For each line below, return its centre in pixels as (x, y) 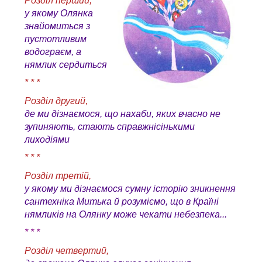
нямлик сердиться (66, 65)
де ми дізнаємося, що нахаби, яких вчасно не (123, 114)
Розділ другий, (56, 101)
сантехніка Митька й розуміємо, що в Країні (122, 202)
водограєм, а (53, 52)
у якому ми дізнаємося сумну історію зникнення (130, 189)
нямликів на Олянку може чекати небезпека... (126, 215)
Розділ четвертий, (67, 251)
